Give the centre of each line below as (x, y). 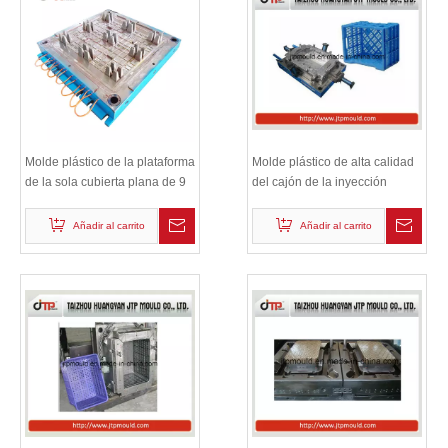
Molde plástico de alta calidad (333, 161)
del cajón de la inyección (319, 181)
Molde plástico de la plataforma (110, 161)
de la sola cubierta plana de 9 (105, 181)
